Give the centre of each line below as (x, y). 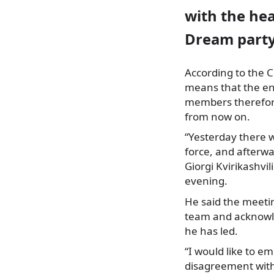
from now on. (217, 116)
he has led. (211, 231)
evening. (206, 181)
